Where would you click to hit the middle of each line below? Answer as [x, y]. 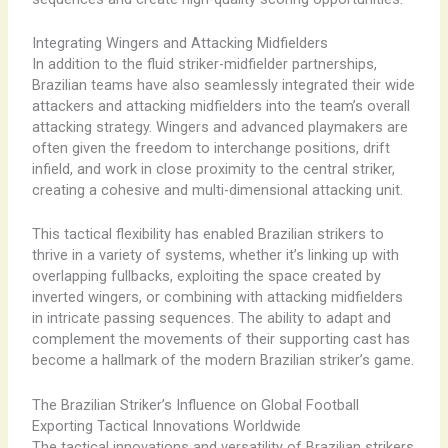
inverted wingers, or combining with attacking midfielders [217, 297]
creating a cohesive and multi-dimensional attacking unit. [217, 190]
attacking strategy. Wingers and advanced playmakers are [219, 127]
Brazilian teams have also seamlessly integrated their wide [223, 85]
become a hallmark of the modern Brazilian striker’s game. [222, 360]
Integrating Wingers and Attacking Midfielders [179, 43]
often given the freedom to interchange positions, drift [210, 148]
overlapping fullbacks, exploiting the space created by [206, 276]
